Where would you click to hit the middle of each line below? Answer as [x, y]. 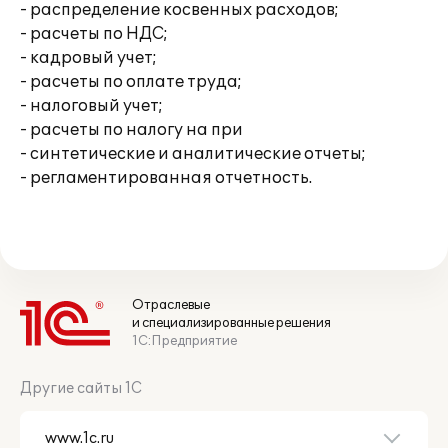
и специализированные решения [231, 323]
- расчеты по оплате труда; [131, 82]
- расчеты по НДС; [94, 34]
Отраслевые [171, 305]
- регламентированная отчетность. [166, 178]
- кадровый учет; [88, 58]
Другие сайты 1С [81, 388]
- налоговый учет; [91, 106]
